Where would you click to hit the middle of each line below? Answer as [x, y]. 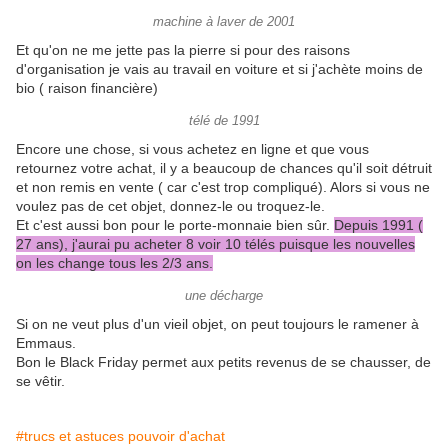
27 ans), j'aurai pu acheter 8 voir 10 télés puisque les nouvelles [215, 244]
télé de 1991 [224, 121]
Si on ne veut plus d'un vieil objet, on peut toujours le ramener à [217, 324]
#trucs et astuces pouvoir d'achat [120, 436]
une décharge [224, 296]
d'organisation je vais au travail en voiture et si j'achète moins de [219, 69]
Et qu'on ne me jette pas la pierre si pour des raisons [183, 50]
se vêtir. [40, 381]
